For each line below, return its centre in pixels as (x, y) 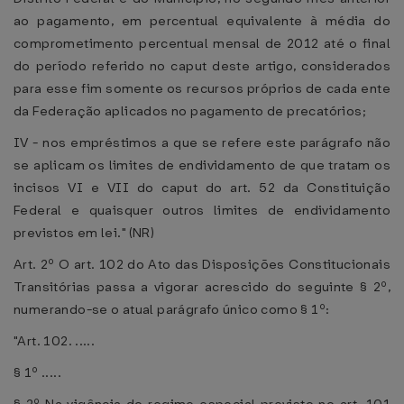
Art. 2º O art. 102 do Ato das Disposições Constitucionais (202, 264)
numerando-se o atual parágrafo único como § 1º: (172, 309)
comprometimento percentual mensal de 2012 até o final (202, 43)
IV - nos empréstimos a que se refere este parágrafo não (202, 142)
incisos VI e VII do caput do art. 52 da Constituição (202, 188)
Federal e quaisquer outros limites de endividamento (202, 210)
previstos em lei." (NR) (84, 233)
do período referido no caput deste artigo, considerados (202, 66)
